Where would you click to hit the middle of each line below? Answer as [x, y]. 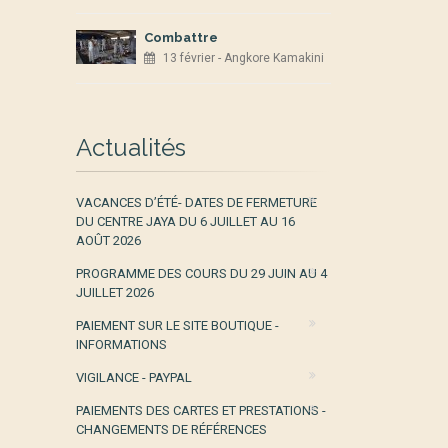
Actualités [131, 147]
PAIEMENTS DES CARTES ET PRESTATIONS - [201, 410]
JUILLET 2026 [115, 292]
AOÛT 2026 [108, 240]
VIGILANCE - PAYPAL [134, 377]
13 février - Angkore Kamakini [243, 58]
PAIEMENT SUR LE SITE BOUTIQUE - [177, 325]
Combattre [181, 37]
